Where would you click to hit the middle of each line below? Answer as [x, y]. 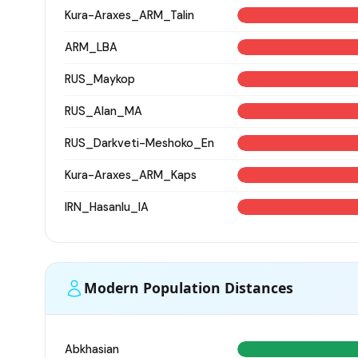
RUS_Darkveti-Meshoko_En [139, 143]
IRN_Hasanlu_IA [107, 207]
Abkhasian [92, 349]
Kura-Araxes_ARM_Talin [129, 15]
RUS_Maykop [100, 79]
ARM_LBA [91, 47]
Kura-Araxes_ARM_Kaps [131, 175]
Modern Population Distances [189, 288]
